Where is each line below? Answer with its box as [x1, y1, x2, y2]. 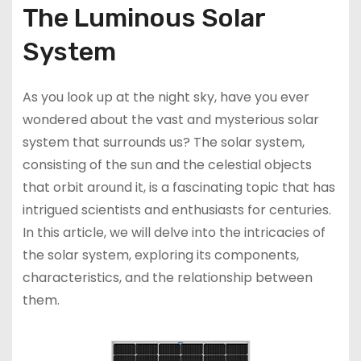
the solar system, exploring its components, [22, 245, 299, 264]
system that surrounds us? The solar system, [22, 132, 305, 151]
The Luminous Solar [22, 2, 265, 33]
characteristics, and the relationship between [22, 268, 313, 287]
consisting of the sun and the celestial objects [22, 155, 312, 174]
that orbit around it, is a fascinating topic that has [22, 177, 335, 197]
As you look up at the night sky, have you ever [22, 87, 309, 106]
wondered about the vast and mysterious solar [22, 110, 319, 129]
